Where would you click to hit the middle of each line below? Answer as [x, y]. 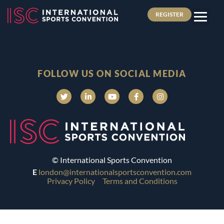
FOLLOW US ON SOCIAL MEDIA [112, 73]
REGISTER [169, 14]
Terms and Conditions [140, 181]
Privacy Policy [71, 181]
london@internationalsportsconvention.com [115, 172]
